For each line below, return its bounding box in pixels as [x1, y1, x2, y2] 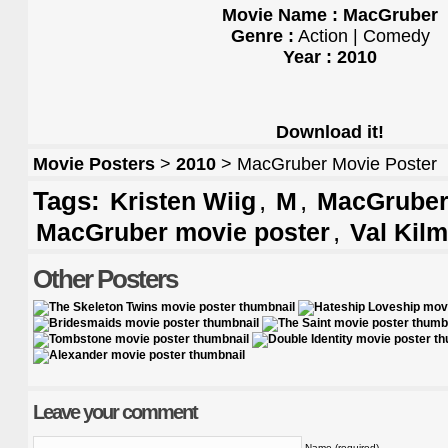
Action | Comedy [293, 26, 430, 47]
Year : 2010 [283, 47, 377, 68]
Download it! [276, 122, 384, 143]
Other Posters [33, 264, 177, 295]
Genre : [230, 26, 294, 47]
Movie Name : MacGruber [222, 5, 438, 26]
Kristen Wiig [110, 187, 256, 216]
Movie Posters [33, 154, 155, 175]
